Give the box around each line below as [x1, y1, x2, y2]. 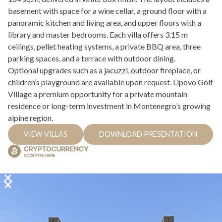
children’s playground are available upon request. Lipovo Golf [8, 77, 213, 87]
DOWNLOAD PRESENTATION [99, 129, 197, 138]
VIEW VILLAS [24, 129, 67, 138]
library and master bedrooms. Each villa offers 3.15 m [8, 29, 188, 39]
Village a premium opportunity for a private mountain [8, 89, 187, 99]
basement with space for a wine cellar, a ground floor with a [8, 5, 207, 15]
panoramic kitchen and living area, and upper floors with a [8, 17, 201, 27]
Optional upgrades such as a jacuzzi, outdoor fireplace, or [8, 65, 201, 75]
